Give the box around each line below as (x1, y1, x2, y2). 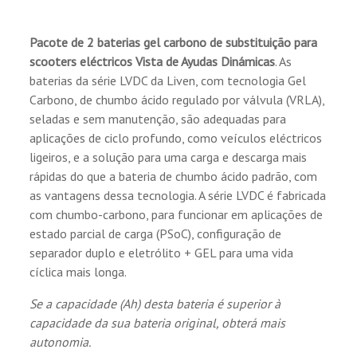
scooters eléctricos (29, 53, 136, 69)
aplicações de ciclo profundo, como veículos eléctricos (29, 129, 323, 146)
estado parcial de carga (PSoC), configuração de (29, 225, 282, 241)
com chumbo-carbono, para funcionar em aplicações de (29, 206, 324, 222)
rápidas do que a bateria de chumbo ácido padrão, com (29, 167, 318, 184)
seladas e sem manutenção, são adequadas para (29, 110, 287, 127)
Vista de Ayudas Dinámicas (135, 53, 276, 69)
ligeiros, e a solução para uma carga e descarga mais (29, 148, 308, 165)
